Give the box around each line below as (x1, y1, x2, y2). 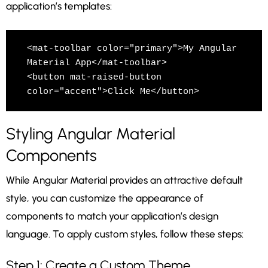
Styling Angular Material (6, 124, 175, 144)
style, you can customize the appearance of (6, 192, 203, 205)
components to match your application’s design (6, 210, 218, 223)
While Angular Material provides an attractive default (6, 174, 243, 187)
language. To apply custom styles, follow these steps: (6, 228, 243, 240)
